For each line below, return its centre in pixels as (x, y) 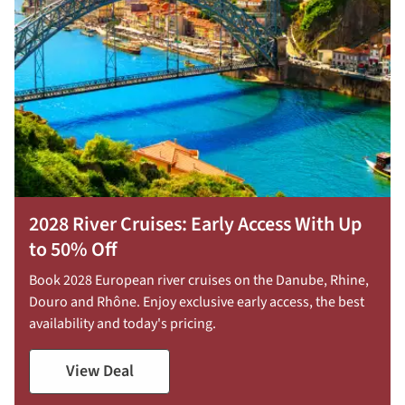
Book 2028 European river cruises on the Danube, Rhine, (199, 280)
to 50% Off (73, 249)
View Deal (99, 371)
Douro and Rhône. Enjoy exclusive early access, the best (197, 301)
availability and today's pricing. (122, 323)
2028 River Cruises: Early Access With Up (195, 224)
